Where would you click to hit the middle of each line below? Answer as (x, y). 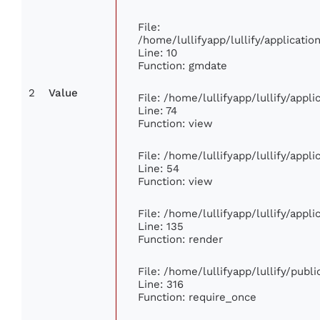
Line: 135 (161, 226)
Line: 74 (157, 110)
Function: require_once (197, 296)
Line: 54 (159, 168)
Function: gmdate (182, 65)
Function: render (180, 239)
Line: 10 (157, 52)
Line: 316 (161, 284)
